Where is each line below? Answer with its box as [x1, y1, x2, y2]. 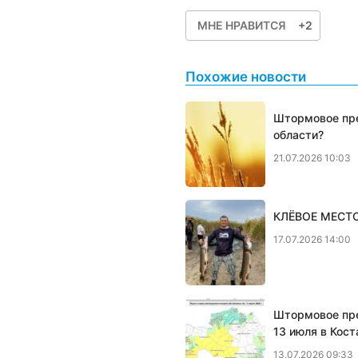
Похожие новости [185, 69, 306, 85]
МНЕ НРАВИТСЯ [197, 18, 286, 32]
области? [273, 128, 324, 141]
